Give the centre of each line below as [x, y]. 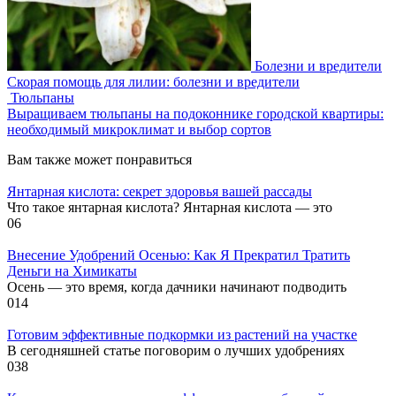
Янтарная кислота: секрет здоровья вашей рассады [160, 191]
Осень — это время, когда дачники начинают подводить [177, 286]
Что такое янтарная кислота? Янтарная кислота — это [170, 207]
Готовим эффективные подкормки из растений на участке [182, 334]
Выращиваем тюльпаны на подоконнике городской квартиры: [195, 113]
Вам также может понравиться [99, 159]
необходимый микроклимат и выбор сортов [139, 129]
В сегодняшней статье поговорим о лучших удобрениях [176, 350]
